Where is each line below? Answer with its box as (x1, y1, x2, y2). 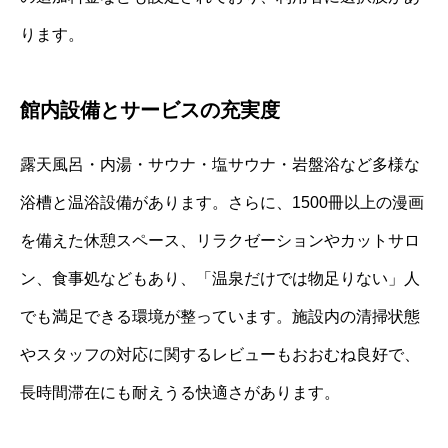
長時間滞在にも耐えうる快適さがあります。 (20, 384, 340, 402)
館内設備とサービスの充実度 (20, 99, 280, 122)
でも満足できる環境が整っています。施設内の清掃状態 (20, 308, 420, 326)
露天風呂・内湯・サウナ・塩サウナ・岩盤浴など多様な (20, 156, 420, 174)
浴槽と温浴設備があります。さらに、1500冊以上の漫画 (20, 194, 424, 212)
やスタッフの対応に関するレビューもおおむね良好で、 (20, 346, 420, 364)
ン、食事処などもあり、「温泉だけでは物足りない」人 (20, 270, 420, 288)
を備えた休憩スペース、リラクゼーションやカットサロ (20, 232, 420, 250)
